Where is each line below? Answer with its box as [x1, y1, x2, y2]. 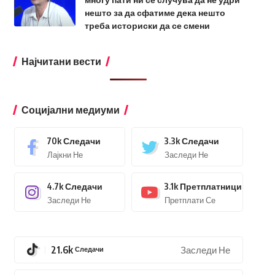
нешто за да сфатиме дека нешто [84, 7, 225, 18]
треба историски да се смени [84, 20, 210, 31]
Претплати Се [165, 195, 216, 205]
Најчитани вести [21, 55, 101, 68]
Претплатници [180, 180, 242, 192]
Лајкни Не [47, 149, 83, 160]
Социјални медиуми [21, 104, 120, 116]
